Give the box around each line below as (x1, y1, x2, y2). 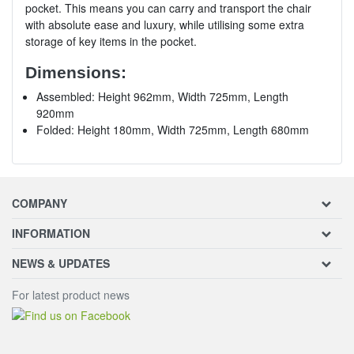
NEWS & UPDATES (12, 254, 110, 271)
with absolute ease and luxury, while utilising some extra (25, 16, 304, 32)
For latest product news (12, 286, 130, 303)
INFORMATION (12, 224, 90, 241)
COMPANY (12, 194, 67, 211)
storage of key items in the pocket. (25, 32, 197, 49)
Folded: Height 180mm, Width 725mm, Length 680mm (36, 121, 309, 137)
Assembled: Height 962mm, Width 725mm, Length (36, 88, 288, 104)
